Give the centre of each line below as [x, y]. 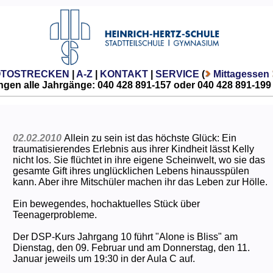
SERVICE [177, 74]
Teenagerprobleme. [55, 214]
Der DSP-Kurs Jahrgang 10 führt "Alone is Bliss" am [125, 236]
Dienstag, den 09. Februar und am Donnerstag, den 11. [131, 247]
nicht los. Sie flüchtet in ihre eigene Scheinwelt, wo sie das [139, 160]
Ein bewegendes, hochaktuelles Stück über [106, 204]
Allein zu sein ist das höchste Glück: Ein [150, 138]
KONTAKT [124, 74]
